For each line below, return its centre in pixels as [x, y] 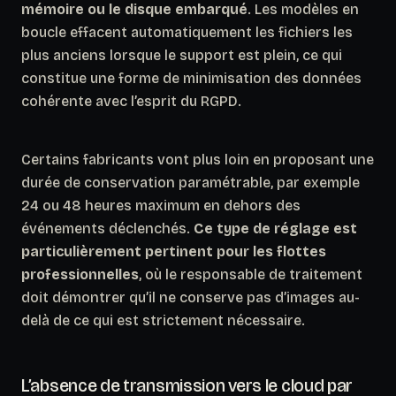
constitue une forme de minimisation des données [191, 78]
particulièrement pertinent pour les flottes [174, 251]
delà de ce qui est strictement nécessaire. [163, 320]
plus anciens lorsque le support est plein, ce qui [182, 55]
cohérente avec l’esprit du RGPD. [131, 101]
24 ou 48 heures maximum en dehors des [161, 205]
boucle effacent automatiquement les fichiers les [187, 32]
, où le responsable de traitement [251, 274]
